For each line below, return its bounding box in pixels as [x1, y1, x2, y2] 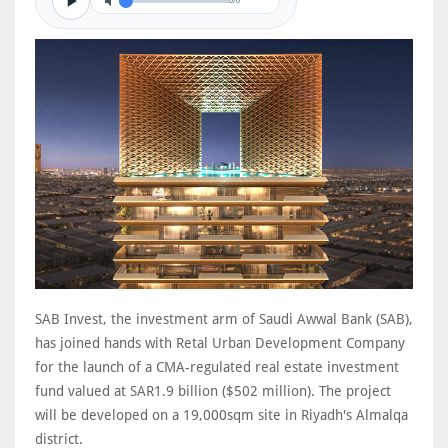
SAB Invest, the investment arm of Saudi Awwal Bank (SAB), [35, 311, 413, 328]
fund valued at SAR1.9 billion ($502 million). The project [35, 383, 391, 400]
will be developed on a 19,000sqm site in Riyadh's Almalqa [35, 407, 408, 424]
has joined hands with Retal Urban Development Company [35, 335, 405, 352]
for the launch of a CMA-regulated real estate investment [35, 359, 399, 376]
